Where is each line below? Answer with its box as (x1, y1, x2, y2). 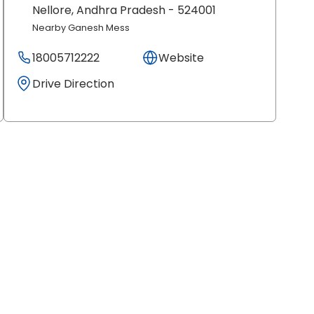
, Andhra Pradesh (71, 2, 166, 19)
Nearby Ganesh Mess (32, 21, 130, 34)
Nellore (32, 2, 72, 19)
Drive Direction (32, 75, 115, 92)
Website (158, 49, 205, 66)
